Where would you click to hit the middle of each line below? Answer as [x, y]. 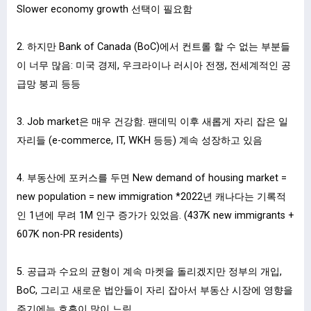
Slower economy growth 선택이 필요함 [104, 9]
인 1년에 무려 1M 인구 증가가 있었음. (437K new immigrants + [155, 215]
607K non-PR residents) [70, 234]
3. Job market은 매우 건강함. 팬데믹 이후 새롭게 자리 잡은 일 [152, 121]
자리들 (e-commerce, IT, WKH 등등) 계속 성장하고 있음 [140, 140]
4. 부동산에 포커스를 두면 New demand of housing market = [152, 178]
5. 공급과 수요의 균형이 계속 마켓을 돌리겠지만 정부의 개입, [149, 271]
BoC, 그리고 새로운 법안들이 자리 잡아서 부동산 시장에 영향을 [155, 290]
